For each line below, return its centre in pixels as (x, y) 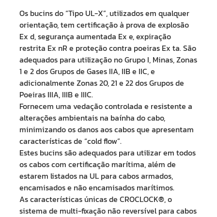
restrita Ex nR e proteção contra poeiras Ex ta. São (108, 48)
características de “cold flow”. (70, 141)
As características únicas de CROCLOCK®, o (96, 199)
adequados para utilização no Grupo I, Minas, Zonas (108, 60)
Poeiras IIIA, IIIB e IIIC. (56, 94)
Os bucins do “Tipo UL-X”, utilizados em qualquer (104, 13)
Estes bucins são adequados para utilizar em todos (108, 153)
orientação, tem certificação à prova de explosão (104, 25)
